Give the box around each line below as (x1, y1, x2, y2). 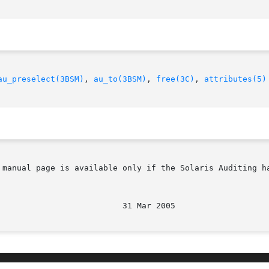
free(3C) (156, 74, 195, 84)
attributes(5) (204, 74, 267, 84)
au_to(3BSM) (94, 74, 147, 84)
